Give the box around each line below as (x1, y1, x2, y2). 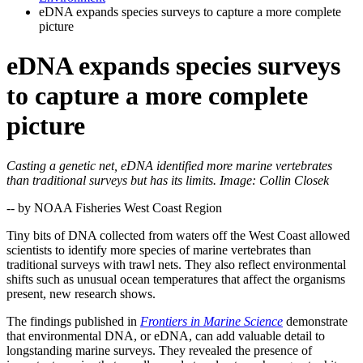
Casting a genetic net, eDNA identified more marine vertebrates (6, 158, 332, 173)
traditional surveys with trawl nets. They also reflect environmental (6, 257, 346, 271)
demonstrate (283, 314, 348, 328)
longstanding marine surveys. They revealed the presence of (6, 343, 312, 357)
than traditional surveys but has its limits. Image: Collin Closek (6, 173, 329, 187)
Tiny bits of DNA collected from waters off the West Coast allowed (6, 228, 350, 242)
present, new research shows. (6, 286, 156, 301)
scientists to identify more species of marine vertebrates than (6, 242, 311, 257)
